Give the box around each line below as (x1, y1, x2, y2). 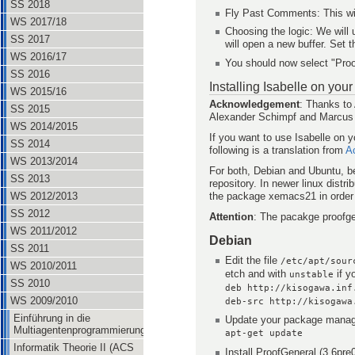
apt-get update (225, 328, 303, 339)
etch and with (225, 267, 290, 280)
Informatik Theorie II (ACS (13, 342, 134, 353)
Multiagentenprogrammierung (13, 324, 146, 336)
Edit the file (225, 254, 281, 266)
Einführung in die (13, 312, 90, 324)
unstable (289, 269, 334, 280)
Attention (209, 210, 254, 223)
